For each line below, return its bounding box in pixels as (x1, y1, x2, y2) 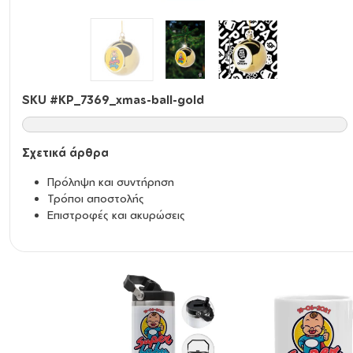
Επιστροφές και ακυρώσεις (47, 208, 185, 221)
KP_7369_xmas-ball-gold (58, 92, 204, 106)
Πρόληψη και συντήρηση (47, 175, 174, 188)
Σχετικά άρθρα (22, 146, 109, 159)
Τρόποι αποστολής (47, 191, 144, 205)
